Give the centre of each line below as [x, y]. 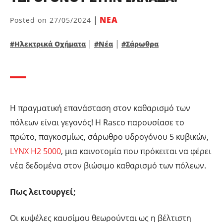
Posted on [30, 20]
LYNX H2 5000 [35, 151]
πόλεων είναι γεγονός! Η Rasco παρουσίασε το [97, 122]
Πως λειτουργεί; [43, 192]
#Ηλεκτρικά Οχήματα [48, 44]
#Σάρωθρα [140, 44]
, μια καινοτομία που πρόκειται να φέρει [136, 151]
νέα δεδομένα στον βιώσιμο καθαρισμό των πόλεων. [108, 165]
